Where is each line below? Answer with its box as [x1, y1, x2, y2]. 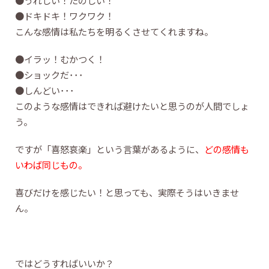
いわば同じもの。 [15, 158, 87, 172]
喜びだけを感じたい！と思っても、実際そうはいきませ [15, 186, 239, 199]
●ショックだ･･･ [15, 68, 83, 82]
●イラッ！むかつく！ [15, 52, 105, 66]
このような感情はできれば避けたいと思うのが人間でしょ [15, 99, 249, 113]
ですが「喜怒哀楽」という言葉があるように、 [15, 142, 204, 156]
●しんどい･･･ [15, 83, 74, 97]
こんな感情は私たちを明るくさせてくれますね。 [15, 25, 213, 38]
